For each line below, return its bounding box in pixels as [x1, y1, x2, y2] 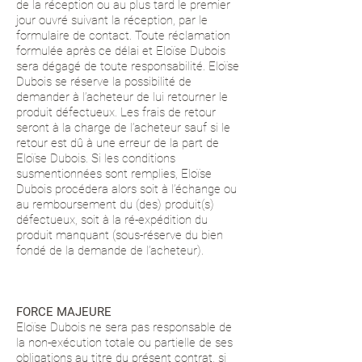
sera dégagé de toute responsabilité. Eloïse [16, 59, 239, 74]
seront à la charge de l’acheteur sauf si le [16, 120, 230, 135]
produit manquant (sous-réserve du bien [16, 228, 223, 242]
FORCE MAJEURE [16, 305, 112, 319]
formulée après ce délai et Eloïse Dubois [16, 44, 225, 58]
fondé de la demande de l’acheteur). [16, 243, 204, 258]
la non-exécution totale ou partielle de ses [16, 335, 233, 350]
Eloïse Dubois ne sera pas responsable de [16, 320, 232, 335]
